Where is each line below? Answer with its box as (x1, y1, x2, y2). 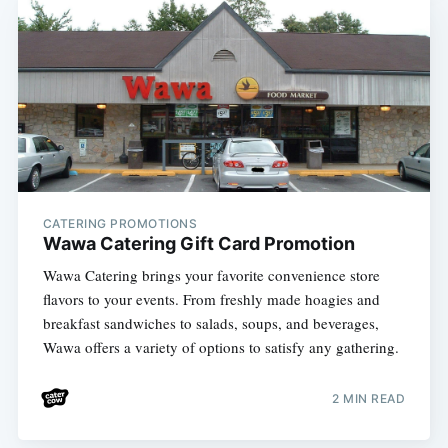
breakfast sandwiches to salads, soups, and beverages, (42, 312, 379, 333)
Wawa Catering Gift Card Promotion (42, 232, 355, 254)
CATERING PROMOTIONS (42, 215, 198, 231)
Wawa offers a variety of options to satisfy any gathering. (42, 336, 399, 357)
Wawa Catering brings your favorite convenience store (42, 264, 380, 285)
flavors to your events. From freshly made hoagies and (42, 288, 380, 309)
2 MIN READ (332, 391, 406, 407)
